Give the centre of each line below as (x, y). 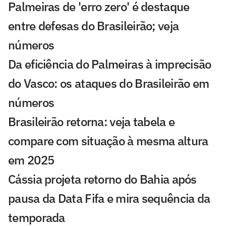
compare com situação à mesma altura (108, 140)
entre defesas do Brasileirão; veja (94, 25)
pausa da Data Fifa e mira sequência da (109, 198)
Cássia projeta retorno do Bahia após (102, 179)
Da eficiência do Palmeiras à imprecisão (110, 64)
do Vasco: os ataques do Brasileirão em (109, 83)
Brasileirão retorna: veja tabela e (92, 121)
